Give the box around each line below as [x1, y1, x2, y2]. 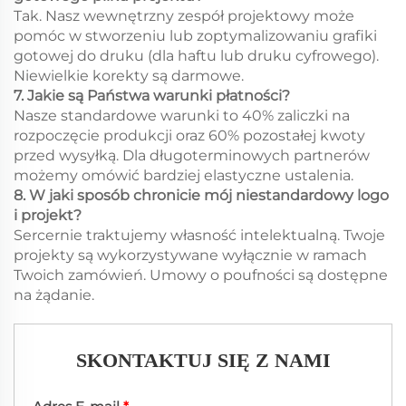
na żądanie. [14, 286, 94, 304]
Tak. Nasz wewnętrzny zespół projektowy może [14, 7, 354, 24]
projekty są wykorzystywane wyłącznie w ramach [14, 246, 367, 264]
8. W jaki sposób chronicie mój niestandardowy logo [14, 187, 389, 204]
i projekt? [14, 207, 82, 224]
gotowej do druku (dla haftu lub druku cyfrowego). [14, 47, 379, 64]
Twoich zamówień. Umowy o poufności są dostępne [14, 266, 388, 284]
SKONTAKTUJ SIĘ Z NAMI [75, 349, 331, 372]
